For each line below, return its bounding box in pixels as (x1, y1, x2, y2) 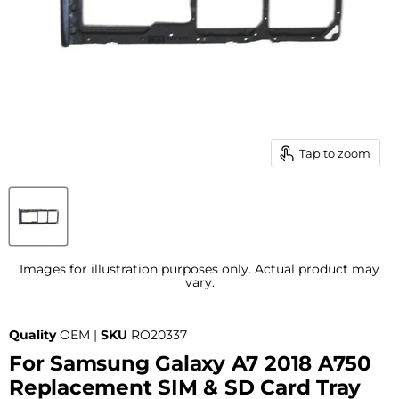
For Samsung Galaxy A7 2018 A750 (9, 351, 372, 376)
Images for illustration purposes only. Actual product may (20, 261, 379, 276)
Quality (9, 327, 56, 343)
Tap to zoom (299, 145, 370, 160)
